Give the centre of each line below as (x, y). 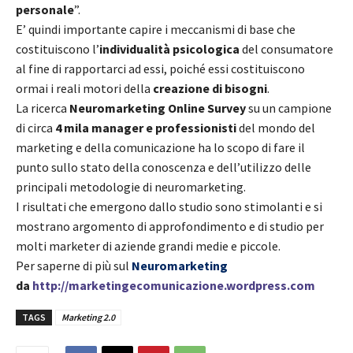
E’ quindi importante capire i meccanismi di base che (156, 29)
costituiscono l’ (58, 48)
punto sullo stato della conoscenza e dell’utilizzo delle (163, 167)
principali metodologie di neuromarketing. (131, 186)
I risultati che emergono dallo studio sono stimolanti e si (169, 206)
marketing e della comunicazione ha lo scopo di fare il (160, 147)
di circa (35, 127)
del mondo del (276, 127)
